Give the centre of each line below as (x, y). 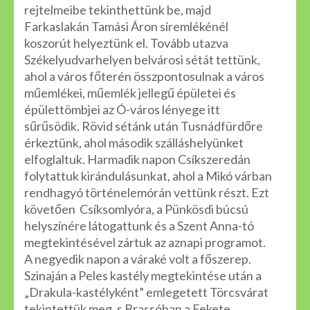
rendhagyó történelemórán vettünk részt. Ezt (147, 192)
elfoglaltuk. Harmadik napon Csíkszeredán (137, 159)
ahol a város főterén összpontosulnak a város (144, 76)
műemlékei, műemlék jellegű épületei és (130, 93)
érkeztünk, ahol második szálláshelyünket (134, 143)
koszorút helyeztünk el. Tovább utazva (126, 43)
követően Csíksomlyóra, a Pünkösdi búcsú (136, 209)
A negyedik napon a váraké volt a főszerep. (138, 259)
